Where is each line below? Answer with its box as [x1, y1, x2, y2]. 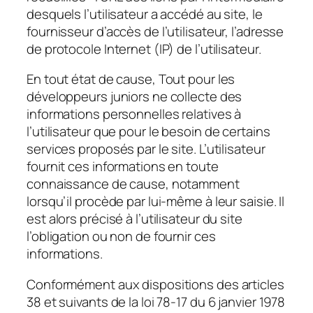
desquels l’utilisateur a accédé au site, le [27, 4, 263, 23]
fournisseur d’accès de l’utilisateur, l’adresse [27, 22, 284, 41]
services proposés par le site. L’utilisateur [27, 140, 265, 159]
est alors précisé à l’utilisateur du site [27, 210, 242, 228]
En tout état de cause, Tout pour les [27, 70, 235, 89]
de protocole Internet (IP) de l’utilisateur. [27, 39, 261, 58]
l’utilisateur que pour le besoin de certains [27, 122, 270, 141]
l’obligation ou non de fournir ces [27, 227, 216, 246]
